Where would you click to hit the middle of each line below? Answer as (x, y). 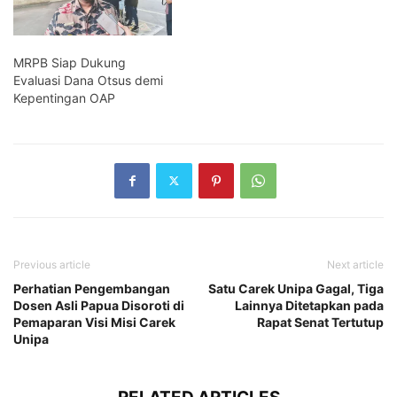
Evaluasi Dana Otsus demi (88, 80)
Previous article (52, 264)
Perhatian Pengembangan (92, 288)
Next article (355, 264)
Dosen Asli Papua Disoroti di (99, 305)
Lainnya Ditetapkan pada (309, 305)
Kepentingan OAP (64, 97)
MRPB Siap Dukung (70, 62)
